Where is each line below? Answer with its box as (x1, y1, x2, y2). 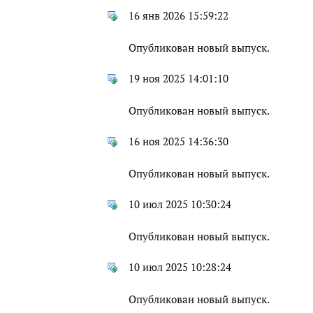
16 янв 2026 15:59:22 (129, 9, 228, 23)
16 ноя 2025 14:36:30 (129, 135, 228, 149)
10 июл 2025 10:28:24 (129, 261, 231, 275)
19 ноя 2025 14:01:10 (129, 72, 228, 86)
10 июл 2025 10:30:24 (129, 198, 231, 212)
